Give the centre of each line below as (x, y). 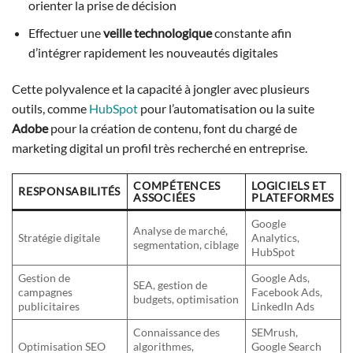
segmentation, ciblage (186, 245)
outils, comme (50, 108)
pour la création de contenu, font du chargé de (173, 128)
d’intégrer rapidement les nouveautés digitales (153, 52)
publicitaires (49, 307)
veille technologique (157, 32)
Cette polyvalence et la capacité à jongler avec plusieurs (161, 88)
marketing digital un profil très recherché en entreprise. (160, 147)
